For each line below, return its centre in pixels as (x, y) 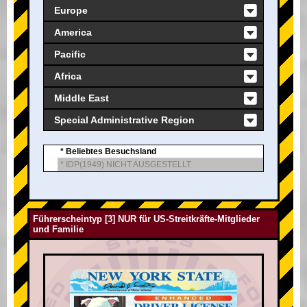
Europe (71, 11)
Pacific (70, 54)
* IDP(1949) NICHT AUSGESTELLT (126, 165)
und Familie (58, 230)
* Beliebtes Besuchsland (108, 152)
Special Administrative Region (124, 120)
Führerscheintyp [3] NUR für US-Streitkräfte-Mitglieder (146, 219)
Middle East (82, 98)
